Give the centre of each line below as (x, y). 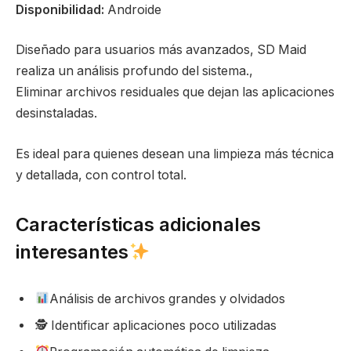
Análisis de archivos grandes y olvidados (168, 299)
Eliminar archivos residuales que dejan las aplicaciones (175, 92)
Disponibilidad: (60, 9)
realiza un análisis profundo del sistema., (134, 71)
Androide (133, 9)
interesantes (72, 252)
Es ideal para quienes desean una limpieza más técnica (175, 154)
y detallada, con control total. (101, 175)
